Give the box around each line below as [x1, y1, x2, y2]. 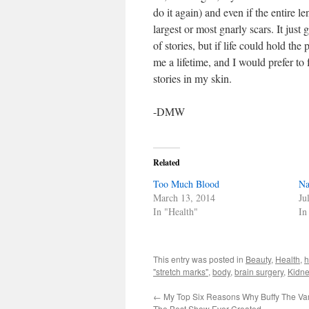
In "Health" [153, 205, 198, 218]
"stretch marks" [153, 266, 208, 277]
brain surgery [235, 266, 283, 277]
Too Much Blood [153, 177, 219, 190]
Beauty [246, 253, 271, 265]
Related [153, 157, 180, 168]
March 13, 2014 [153, 191, 215, 204]
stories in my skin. [153, 71, 232, 86]
